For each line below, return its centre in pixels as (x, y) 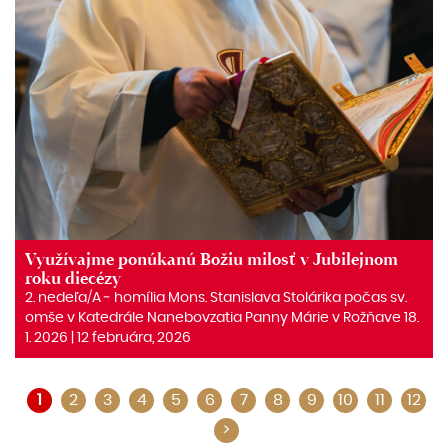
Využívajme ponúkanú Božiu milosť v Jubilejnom (211, 259)
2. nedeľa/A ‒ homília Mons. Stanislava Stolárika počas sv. (216, 298)
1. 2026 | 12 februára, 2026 (108, 338)
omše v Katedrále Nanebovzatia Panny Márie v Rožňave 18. (222, 318)
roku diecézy (73, 278)
